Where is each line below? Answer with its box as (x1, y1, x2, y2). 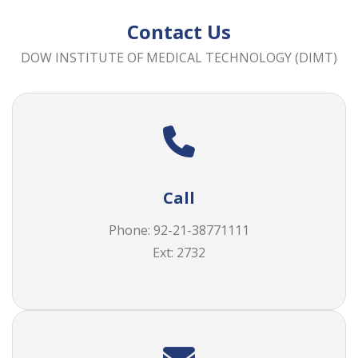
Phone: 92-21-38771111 (109, 221, 249, 239)
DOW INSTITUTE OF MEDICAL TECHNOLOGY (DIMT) (21, 49, 337, 67)
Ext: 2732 (153, 243, 205, 261)
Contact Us (127, 19, 231, 46)
